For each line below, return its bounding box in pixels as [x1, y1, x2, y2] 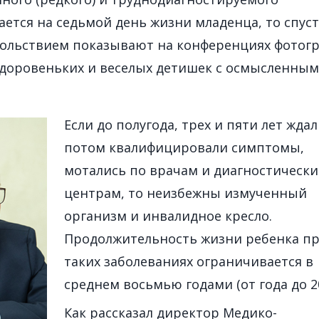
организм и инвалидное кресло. [64, 207, 272, 224]
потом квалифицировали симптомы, [64, 139, 304, 156]
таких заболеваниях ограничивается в [64, 253, 313, 270]
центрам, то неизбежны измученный [64, 184, 307, 202]
